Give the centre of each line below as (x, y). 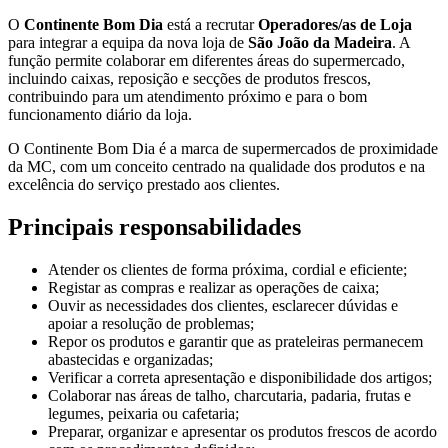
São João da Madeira (320, 43)
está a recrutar (210, 25)
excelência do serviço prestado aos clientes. (144, 185)
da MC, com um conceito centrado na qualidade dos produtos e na (216, 167)
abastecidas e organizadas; (130, 360)
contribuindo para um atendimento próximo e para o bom (187, 97)
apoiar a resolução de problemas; (151, 324)
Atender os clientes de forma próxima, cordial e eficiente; (227, 270)
